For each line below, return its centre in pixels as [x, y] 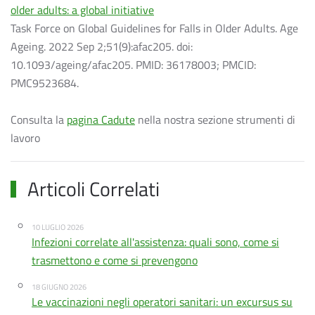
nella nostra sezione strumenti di [215, 120]
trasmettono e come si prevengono [115, 260]
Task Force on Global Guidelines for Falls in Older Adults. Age [154, 28]
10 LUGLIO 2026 [58, 227]
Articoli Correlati [92, 189]
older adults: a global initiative [82, 10]
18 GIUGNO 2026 [59, 287]
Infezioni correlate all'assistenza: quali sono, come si [155, 242]
